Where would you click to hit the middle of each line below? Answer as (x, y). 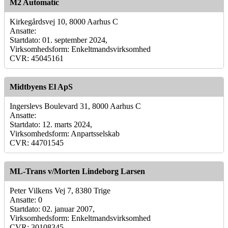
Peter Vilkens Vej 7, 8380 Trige (60, 190)
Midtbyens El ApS (41, 87)
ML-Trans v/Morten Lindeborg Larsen (77, 171)
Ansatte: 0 (26, 199)
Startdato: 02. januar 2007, (52, 209)
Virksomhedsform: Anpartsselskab (65, 133)
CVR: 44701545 (37, 142)
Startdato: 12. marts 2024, (51, 124)
